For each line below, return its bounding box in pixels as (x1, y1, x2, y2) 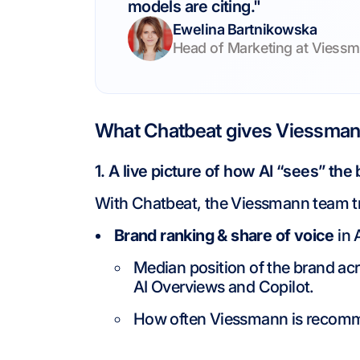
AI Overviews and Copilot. (133, 277, 314, 297)
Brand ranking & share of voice (113, 226, 334, 245)
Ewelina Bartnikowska (172, 21, 317, 38)
